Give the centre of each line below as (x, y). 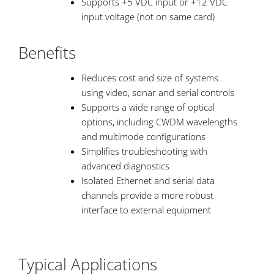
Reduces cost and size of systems (150, 78)
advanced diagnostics (125, 166)
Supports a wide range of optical (148, 107)
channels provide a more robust (147, 195)
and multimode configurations (143, 137)
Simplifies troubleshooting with (144, 151)
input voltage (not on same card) (148, 16)
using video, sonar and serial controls (158, 93)
